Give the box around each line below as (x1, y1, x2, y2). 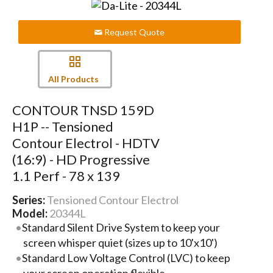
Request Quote (102, 27, 165, 38)
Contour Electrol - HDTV (12, 134, 160, 151)
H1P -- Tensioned (12, 118, 113, 135)
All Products (48, 74, 99, 85)
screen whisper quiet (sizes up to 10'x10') (23, 235, 218, 249)
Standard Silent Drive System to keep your (22, 220, 221, 234)
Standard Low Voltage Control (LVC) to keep (22, 250, 231, 264)
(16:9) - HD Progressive (12, 151, 150, 168)
